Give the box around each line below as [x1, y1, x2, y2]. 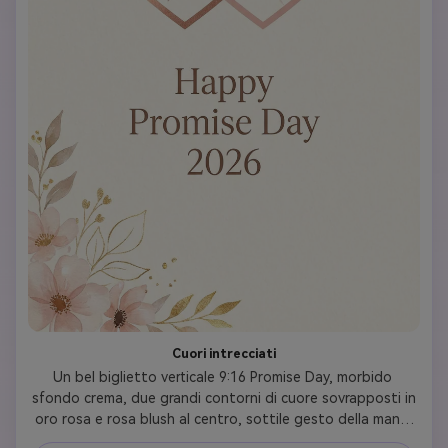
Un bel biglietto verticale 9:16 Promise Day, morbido [52, 369, 392, 386]
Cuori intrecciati [172, 346, 276, 362]
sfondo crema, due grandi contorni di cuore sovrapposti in [32, 390, 416, 407]
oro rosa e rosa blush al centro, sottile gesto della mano [35, 411, 409, 428]
